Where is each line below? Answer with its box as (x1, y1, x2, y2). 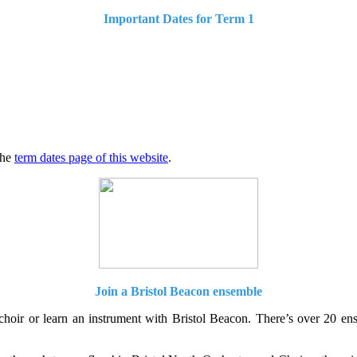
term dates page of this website (14, 150, 168, 164)
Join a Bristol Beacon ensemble (95, 284, 262, 298)
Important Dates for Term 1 (103, 11, 254, 25)
